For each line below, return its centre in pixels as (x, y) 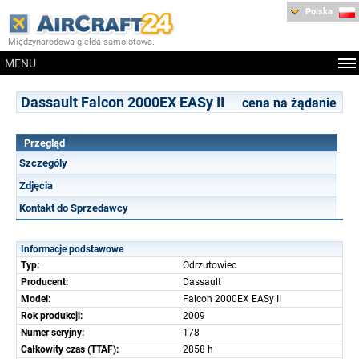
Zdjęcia (36, 185)
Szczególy (43, 163)
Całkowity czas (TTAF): (70, 349)
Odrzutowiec (210, 265)
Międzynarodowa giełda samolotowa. (81, 42)
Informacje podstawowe (72, 249)
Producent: (44, 282)
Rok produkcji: (52, 315)
